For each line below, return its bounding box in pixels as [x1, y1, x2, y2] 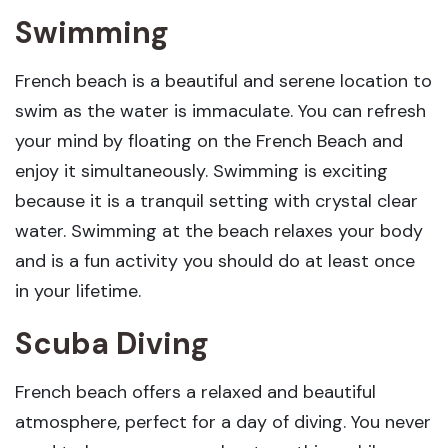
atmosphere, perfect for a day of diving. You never [15, 410, 431, 434]
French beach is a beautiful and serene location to [15, 69, 432, 93]
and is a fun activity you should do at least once [15, 249, 415, 273]
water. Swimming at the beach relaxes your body [15, 219, 423, 243]
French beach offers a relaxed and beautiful [15, 380, 376, 404]
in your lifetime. [15, 279, 141, 303]
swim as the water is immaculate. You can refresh [15, 99, 426, 123]
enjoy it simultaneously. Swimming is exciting [15, 159, 388, 183]
